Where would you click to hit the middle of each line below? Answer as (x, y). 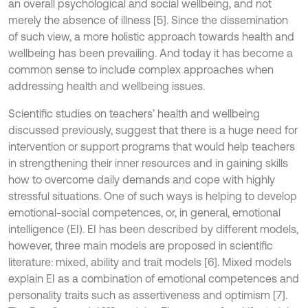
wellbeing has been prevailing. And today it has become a (151, 53)
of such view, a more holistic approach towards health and (151, 36)
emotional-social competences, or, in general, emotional (144, 212)
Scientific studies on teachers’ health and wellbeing (134, 113)
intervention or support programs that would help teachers (152, 146)
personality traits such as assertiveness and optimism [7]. (148, 295)
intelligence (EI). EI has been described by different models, (153, 229)
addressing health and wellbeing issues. (107, 86)
